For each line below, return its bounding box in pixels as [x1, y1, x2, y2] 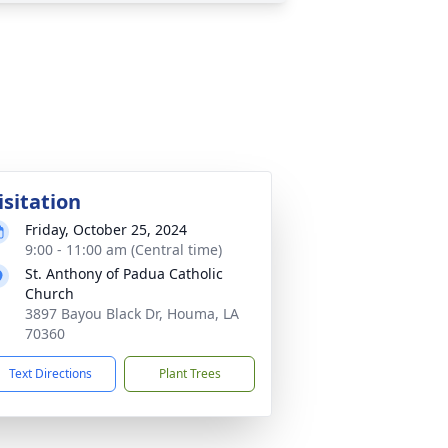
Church [25, 284, 74, 303]
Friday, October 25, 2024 [25, 220, 187, 239]
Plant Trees [158, 365, 221, 382]
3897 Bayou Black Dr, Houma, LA [25, 304, 239, 323]
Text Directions [9, 365, 92, 382]
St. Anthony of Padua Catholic [25, 264, 223, 283]
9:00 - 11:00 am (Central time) [25, 240, 222, 259]
